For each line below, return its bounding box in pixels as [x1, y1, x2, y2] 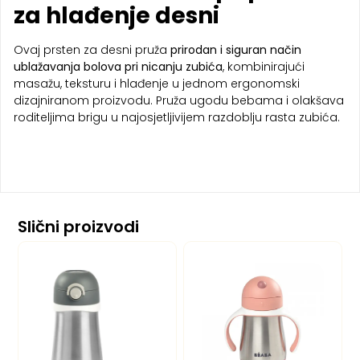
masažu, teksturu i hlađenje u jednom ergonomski [14, 75, 300, 92]
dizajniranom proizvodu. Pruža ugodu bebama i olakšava [14, 92, 344, 108]
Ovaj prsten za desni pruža [14, 41, 170, 58]
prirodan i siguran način [170, 41, 301, 58]
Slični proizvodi [18, 215, 140, 238]
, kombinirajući [223, 58, 305, 75]
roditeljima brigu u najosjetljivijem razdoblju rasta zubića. [14, 108, 340, 125]
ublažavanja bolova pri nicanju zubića [14, 58, 223, 75]
